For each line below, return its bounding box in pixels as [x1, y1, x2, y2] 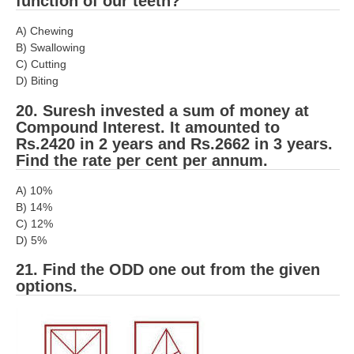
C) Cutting [16, 58, 66, 71]
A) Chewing [16, 24, 73, 38]
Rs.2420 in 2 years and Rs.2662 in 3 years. [16, 134, 333, 153]
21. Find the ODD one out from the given [16, 261, 320, 279]
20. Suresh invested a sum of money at [16, 101, 309, 119]
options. [16, 277, 77, 296]
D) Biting [16, 74, 58, 88]
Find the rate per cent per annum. [16, 151, 268, 169]
